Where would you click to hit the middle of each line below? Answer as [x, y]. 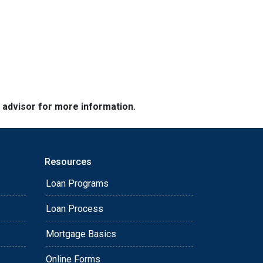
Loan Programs [77, 183]
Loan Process [75, 209]
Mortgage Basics [81, 234]
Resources [68, 162]
